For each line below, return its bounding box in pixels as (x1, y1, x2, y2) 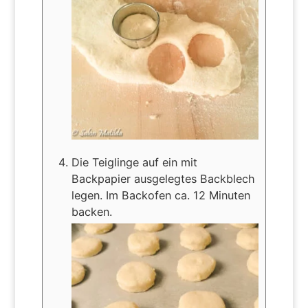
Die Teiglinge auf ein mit (71, 155, 197, 170)
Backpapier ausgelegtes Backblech (71, 172, 255, 186)
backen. (71, 205, 112, 219)
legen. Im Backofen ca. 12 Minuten (71, 188, 250, 203)
